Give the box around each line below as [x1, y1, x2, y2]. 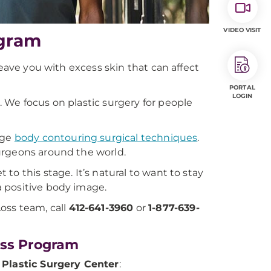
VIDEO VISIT [223, 26, 261, 34]
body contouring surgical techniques [14, 131, 198, 143]
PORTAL [229, 83, 255, 91]
